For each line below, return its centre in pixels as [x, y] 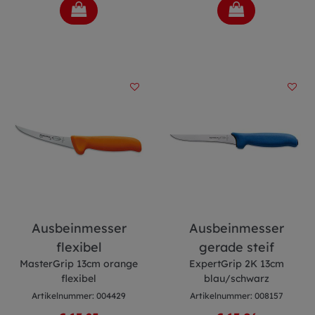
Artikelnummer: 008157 [236, 296]
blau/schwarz [236, 278]
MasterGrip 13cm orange [79, 264]
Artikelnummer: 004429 [79, 296]
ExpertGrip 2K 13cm [236, 264]
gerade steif [236, 247]
